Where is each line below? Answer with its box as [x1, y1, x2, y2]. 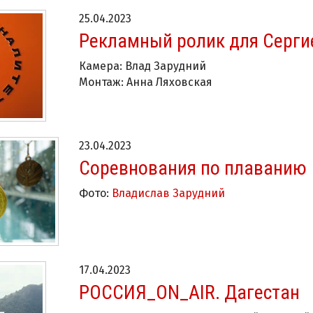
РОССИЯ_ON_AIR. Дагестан [79, 280, 300, 304]
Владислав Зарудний [112, 187, 225, 201]
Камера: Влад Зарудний [79, 59, 206, 73]
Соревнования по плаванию [79, 156, 307, 180]
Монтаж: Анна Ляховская [79, 75, 212, 89]
